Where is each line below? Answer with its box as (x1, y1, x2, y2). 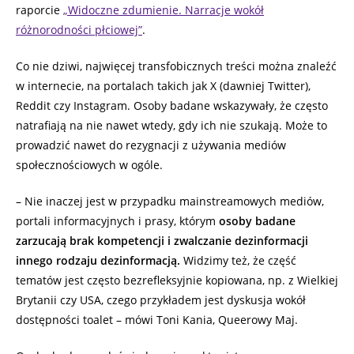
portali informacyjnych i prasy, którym (16, 213, 219, 229)
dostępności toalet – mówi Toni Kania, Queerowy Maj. (16, 312, 301, 328)
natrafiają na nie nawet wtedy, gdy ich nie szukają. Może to (16, 118, 327, 134)
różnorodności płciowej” (16, 22, 142, 38)
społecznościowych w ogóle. (16, 157, 166, 173)
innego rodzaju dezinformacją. (16, 253, 180, 269)
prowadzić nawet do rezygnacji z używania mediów (16, 137, 286, 153)
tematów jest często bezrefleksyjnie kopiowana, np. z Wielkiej (16, 273, 338, 288)
